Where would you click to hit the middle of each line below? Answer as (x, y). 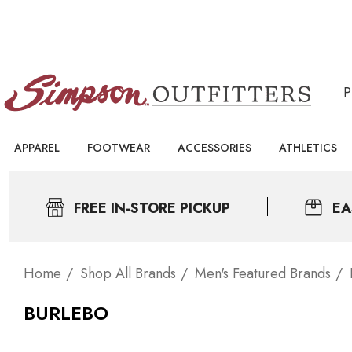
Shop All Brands (128, 273)
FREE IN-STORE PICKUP (152, 208)
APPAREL (37, 148)
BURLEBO (66, 313)
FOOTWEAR (119, 148)
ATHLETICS (308, 148)
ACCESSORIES (214, 148)
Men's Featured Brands (263, 273)
